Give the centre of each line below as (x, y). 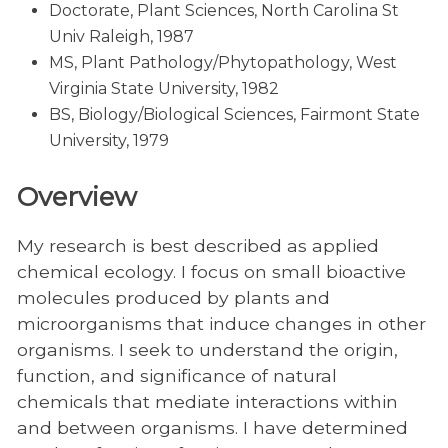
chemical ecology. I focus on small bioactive (211, 272)
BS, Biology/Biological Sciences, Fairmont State (234, 115)
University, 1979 (108, 141)
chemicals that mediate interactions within (207, 402)
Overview (76, 197)
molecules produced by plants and (173, 298)
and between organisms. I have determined (212, 428)
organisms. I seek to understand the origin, (207, 350)
